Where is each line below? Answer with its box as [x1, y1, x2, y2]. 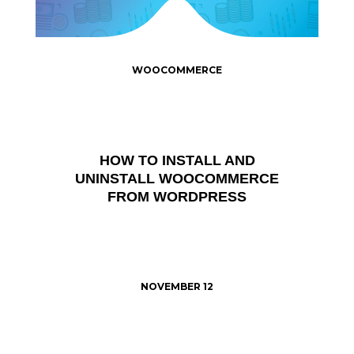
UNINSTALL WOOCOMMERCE [75, 170, 279, 186]
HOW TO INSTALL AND [99, 152, 255, 168]
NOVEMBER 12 [141, 281, 213, 293]
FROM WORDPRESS [107, 188, 247, 205]
